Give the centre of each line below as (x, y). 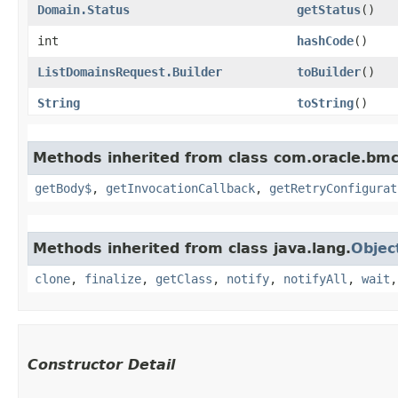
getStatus (329, 9)
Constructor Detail (101, 364)
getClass (184, 279)
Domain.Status (84, 9)
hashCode (325, 40)
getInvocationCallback (180, 188)
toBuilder (329, 72)
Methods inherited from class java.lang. (192, 248)
